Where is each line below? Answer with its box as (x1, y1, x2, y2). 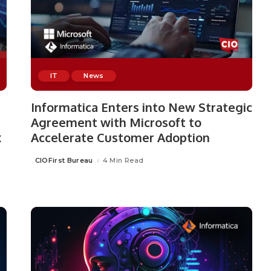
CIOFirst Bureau (34, 156, 93, 165)
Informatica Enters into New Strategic (30, 99, 252, 115)
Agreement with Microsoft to (30, 114, 201, 130)
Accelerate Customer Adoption (30, 129, 210, 145)
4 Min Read (102, 156, 144, 165)
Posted (30, 158, 57, 168)
